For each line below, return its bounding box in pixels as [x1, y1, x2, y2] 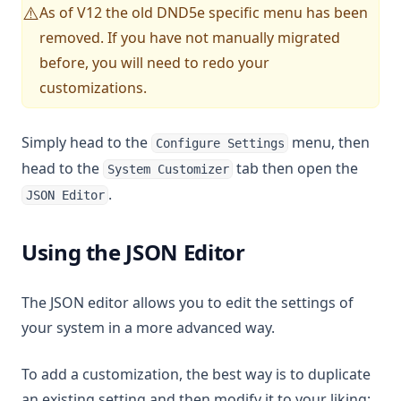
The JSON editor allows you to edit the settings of [21, 293, 354, 312]
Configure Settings [155, 136, 285, 150]
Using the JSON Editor [21, 237, 245, 267]
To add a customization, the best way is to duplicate [21, 364, 371, 384]
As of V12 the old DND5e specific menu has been [39, 3, 368, 22]
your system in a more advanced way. [21, 318, 275, 337]
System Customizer [107, 162, 229, 176]
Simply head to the [21, 132, 151, 152]
